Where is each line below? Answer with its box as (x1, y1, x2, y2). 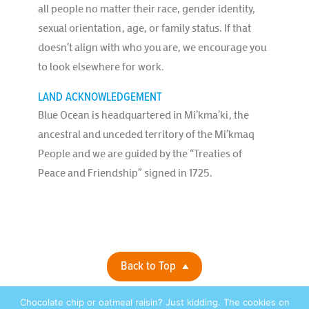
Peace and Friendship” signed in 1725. (38, 166, 212, 180)
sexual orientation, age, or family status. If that (38, 21, 251, 35)
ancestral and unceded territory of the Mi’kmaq (38, 128, 255, 141)
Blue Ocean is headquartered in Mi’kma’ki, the (38, 108, 249, 122)
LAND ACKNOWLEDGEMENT (38, 90, 162, 106)
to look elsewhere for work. (38, 60, 164, 74)
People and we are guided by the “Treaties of (38, 147, 242, 161)
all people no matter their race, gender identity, (38, 2, 255, 16)
